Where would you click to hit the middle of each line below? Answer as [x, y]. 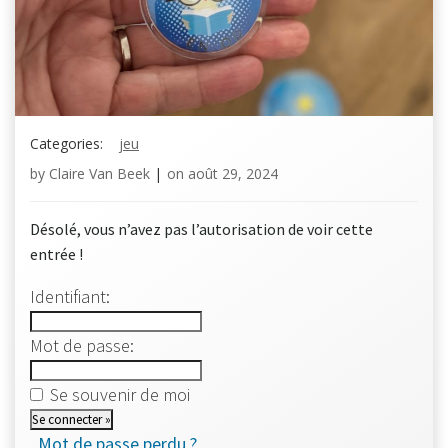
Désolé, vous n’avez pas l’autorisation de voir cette [201, 229]
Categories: [66, 143]
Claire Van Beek [99, 173]
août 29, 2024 [233, 173]
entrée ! [56, 254]
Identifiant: [70, 296]
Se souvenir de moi [120, 394]
